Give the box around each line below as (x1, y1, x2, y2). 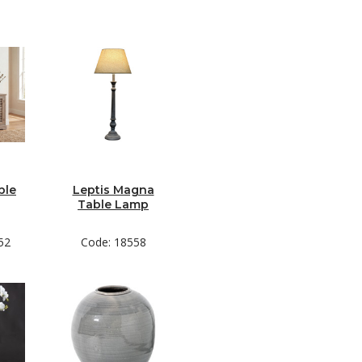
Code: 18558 (80, 234, 146, 250)
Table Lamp (78, 197, 149, 212)
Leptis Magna (72, 183, 154, 197)
